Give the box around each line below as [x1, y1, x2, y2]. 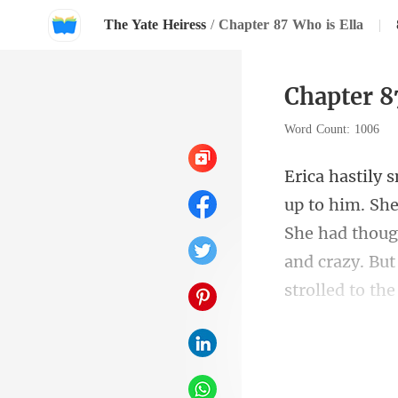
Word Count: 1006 [284, 123, 384, 136]
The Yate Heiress [104, 17, 206, 32]
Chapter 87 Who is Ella [219, 17, 363, 32]
